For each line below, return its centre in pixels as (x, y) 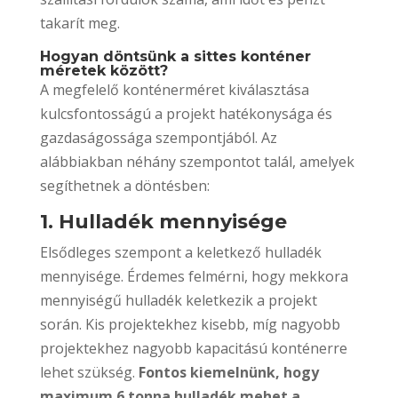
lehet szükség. (89, 372)
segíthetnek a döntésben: (124, 185)
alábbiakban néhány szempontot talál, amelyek (197, 161)
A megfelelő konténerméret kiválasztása (174, 89)
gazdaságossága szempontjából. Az (158, 137)
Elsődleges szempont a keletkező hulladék (180, 252)
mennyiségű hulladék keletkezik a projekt (178, 300)
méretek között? (103, 70)
